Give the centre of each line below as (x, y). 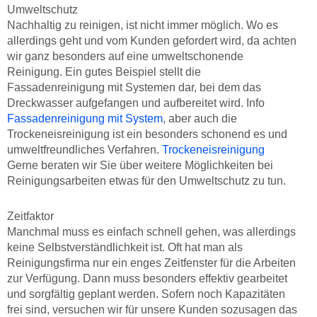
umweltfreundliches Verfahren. (85, 150)
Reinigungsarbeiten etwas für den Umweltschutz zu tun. (146, 181)
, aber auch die (200, 119)
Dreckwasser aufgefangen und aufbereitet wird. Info (136, 103)
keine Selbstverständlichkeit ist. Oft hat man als (125, 248)
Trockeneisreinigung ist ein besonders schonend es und (147, 134)
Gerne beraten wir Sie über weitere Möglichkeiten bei (140, 166)
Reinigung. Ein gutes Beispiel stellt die (104, 72)
